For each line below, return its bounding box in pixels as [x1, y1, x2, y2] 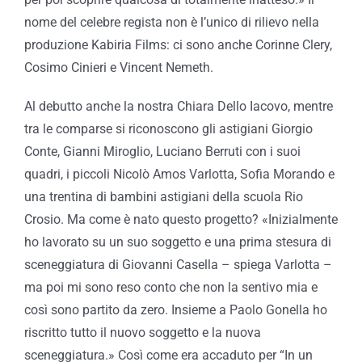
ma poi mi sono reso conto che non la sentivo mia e [24, 279, 318, 295]
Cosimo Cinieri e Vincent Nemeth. [24, 59, 213, 75]
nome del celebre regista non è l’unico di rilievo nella [24, 14, 319, 30]
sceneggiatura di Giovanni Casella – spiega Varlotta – [24, 256, 332, 272]
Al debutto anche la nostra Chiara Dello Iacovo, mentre [24, 98, 333, 114]
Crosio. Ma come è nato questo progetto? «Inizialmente [24, 211, 338, 227]
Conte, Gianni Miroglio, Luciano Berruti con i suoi [24, 143, 301, 159]
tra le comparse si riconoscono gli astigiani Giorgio [24, 120, 313, 137]
